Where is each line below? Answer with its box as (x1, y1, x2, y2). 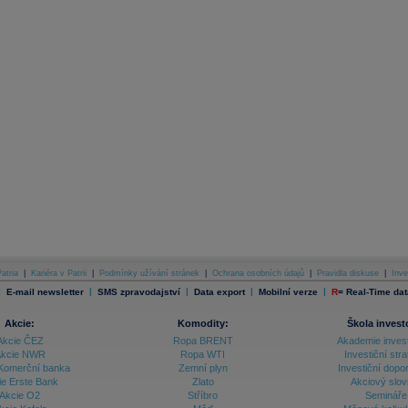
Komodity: (177, 318, 229, 330)
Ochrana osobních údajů (212, 269, 304, 279)
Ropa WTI (180, 349, 225, 361)
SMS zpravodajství (97, 286, 180, 297)
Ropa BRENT (172, 335, 233, 347)
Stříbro (188, 390, 218, 402)
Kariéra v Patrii (31, 269, 87, 279)
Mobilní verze (258, 286, 318, 297)
